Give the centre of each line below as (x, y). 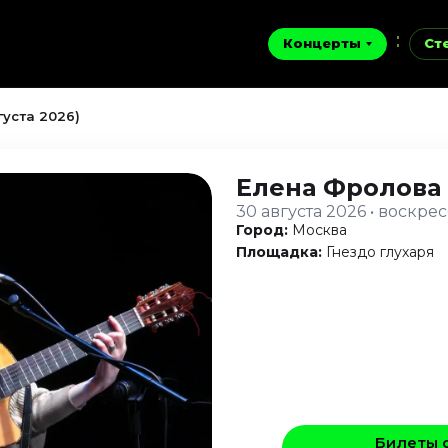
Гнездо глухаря (380, 252)
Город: (262, 230)
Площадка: (279, 252)
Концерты (322, 43)
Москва (319, 230)
